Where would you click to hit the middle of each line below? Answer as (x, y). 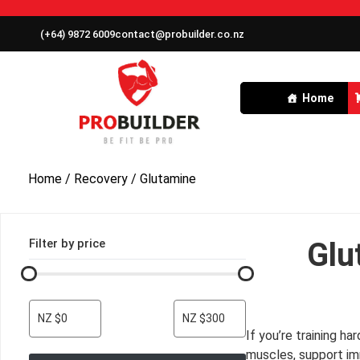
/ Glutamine (162, 178)
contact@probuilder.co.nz (180, 34)
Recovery (101, 178)
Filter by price (67, 243)
